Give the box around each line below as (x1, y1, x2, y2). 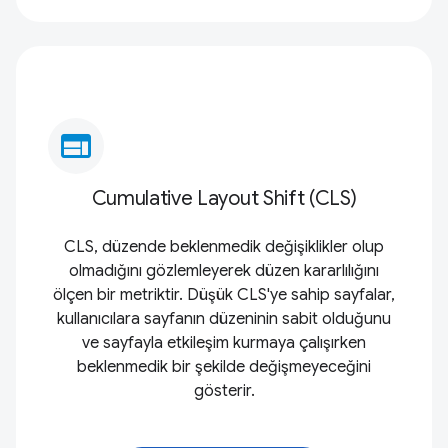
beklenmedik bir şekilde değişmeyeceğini (77, 356, 371, 377)
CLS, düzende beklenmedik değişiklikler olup (64, 236, 384, 257)
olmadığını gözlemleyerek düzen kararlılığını (69, 260, 379, 281)
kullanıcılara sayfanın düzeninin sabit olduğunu (57, 308, 391, 329)
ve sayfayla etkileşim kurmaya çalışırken (82, 332, 366, 353)
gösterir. (193, 380, 255, 401)
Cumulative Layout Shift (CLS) (91, 185, 357, 211)
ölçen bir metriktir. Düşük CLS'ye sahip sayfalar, (53, 284, 395, 305)
